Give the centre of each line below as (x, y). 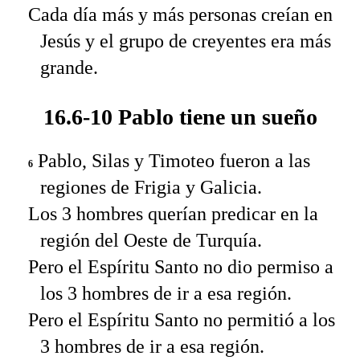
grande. (69, 68)
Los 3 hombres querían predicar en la (173, 213)
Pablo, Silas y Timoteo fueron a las (172, 160)
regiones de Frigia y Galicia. (151, 187)
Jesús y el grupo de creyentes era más (186, 41)
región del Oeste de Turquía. (151, 240)
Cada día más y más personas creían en (180, 15)
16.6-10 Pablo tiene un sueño (180, 117)
